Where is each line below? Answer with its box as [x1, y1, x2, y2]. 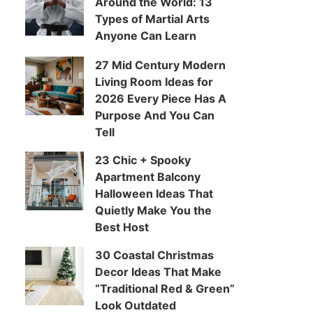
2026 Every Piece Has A [95, 92, 226, 105]
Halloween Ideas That [95, 187, 213, 201]
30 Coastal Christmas [95, 248, 214, 262]
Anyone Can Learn [95, 29, 196, 43]
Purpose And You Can [95, 108, 214, 122]
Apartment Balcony [95, 170, 201, 184]
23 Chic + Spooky [95, 153, 191, 167]
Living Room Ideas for [95, 75, 213, 89]
